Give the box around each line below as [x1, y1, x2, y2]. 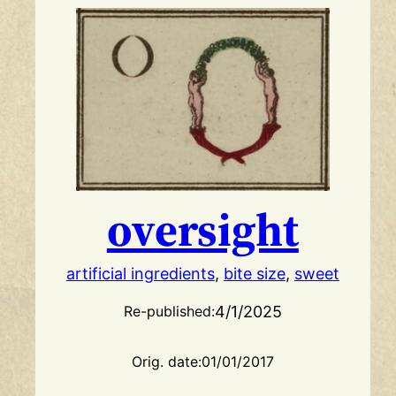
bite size [223, 264, 286, 284]
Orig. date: [131, 353, 202, 371]
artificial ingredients [65, 264, 215, 284]
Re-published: [123, 302, 215, 321]
